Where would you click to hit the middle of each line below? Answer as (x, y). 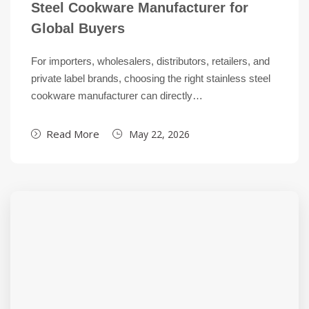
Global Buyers (78, 28)
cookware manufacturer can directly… (117, 96)
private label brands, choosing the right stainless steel (151, 78)
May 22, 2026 (159, 134)
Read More (73, 134)
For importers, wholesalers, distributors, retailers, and (150, 61)
